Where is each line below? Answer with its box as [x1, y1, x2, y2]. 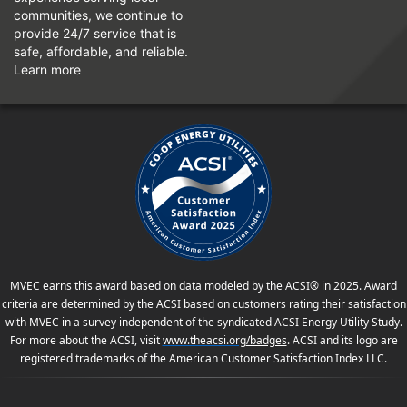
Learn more [14, 62, 81, 78]
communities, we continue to [14, 7, 183, 24]
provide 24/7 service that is [14, 25, 176, 42]
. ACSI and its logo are [286, 333, 398, 349]
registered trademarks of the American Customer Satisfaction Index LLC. [20, 351, 387, 367]
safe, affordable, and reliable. [14, 44, 188, 60]
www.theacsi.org [162, 333, 246, 349]
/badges [245, 333, 287, 349]
